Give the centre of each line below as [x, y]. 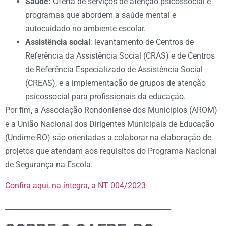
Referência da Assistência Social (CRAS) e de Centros [120, 55]
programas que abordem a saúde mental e [101, 15]
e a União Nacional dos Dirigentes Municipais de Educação [110, 124]
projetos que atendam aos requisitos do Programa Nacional [111, 151]
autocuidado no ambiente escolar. [86, 28]
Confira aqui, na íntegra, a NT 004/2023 [75, 186]
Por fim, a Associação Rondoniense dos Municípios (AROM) [111, 110]
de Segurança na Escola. [49, 164]
